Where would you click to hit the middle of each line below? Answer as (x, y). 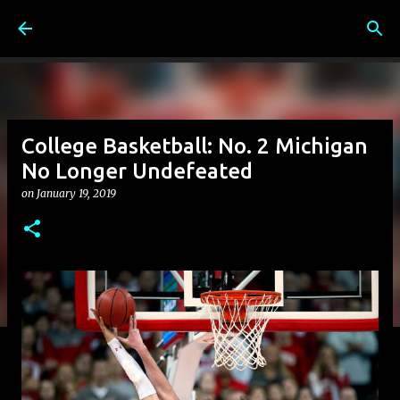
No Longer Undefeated (137, 171)
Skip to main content (200, 22)
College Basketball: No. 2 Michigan (195, 146)
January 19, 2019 (76, 193)
